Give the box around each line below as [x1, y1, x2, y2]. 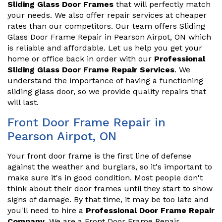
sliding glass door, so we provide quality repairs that [7, 87, 206, 97]
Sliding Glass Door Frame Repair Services [7, 65, 174, 75]
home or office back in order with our [7, 54, 154, 64]
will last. [7, 98, 39, 108]
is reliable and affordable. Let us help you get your [7, 43, 202, 53]
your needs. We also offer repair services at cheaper [7, 10, 207, 20]
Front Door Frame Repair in [7, 115, 166, 130]
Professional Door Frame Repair [86, 206, 215, 216]
